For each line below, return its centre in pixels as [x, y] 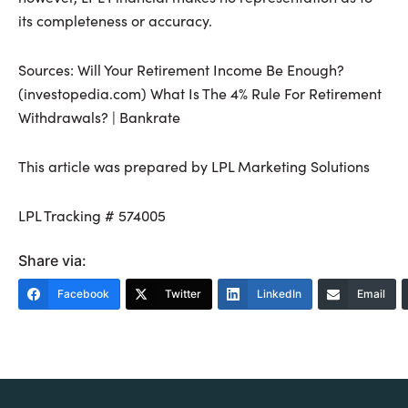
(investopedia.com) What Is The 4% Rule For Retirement [200, 94]
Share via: [52, 261]
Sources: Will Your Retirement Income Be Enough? [181, 70]
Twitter [183, 294]
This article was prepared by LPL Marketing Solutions [194, 167]
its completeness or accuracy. [115, 21]
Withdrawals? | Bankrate [99, 117]
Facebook [83, 294]
